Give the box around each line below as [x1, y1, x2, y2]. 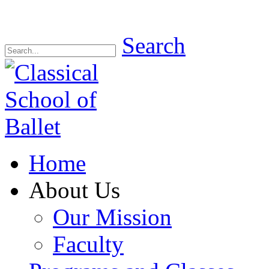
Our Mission [53, 204, 172, 230]
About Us [29, 177, 120, 203]
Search [122, 32, 186, 58]
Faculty [53, 231, 124, 257]
